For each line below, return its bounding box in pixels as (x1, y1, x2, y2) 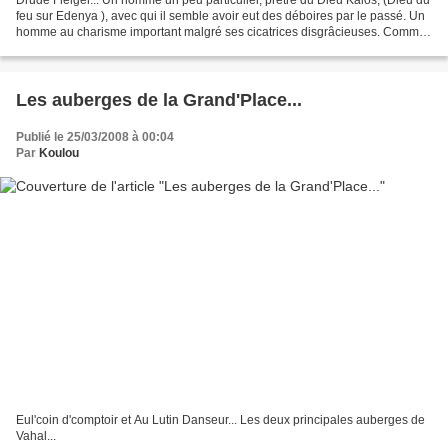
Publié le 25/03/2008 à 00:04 (16, 129, 174, 144)
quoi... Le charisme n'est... (16, 40, 156, 55)
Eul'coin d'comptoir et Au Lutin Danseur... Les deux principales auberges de (16, 413, 425, 428)
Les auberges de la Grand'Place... (16, 89, 302, 110)
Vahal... (16, 429, 56, 444)
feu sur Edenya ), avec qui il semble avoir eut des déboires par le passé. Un (16, 8, 425, 23)
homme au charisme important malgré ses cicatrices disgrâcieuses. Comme (16, 24, 426, 39)
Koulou (39, 145, 79, 160)
